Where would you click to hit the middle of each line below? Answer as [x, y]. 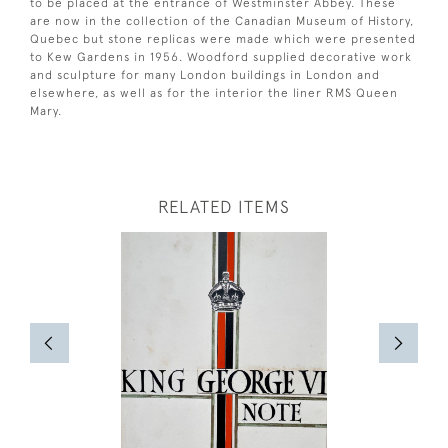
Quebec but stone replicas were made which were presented [223, 38]
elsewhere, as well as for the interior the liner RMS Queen [214, 92]
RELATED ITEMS [224, 206]
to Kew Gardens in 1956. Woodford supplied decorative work [221, 56]
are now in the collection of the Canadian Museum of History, [222, 20]
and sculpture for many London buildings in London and [205, 74]
